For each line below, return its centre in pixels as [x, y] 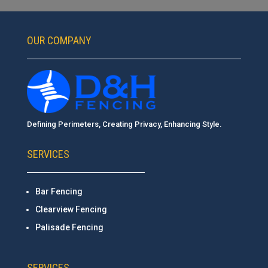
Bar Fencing [59, 191]
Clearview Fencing [71, 209]
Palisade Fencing [69, 227]
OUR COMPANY [59, 40]
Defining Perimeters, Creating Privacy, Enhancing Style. [124, 124]
